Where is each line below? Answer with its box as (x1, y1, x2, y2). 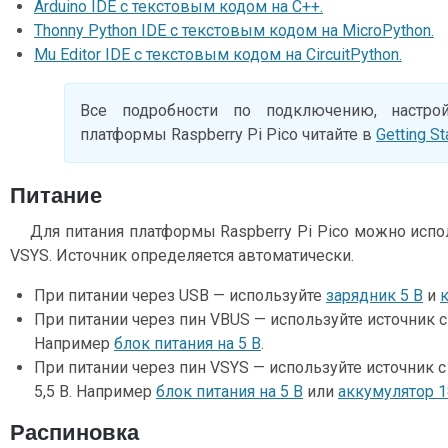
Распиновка (10, 419, 139, 445)
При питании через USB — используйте (34, 285, 326, 305)
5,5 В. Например (34, 381, 156, 401)
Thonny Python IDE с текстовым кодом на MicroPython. (34, 20, 434, 40)
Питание (10, 182, 102, 208)
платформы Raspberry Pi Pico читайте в (79, 124, 376, 144)
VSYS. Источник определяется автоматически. (10, 245, 354, 265)
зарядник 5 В (326, 285, 423, 305)
